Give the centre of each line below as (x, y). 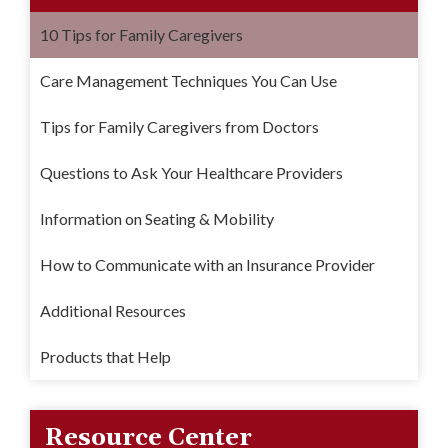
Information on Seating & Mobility (157, 218)
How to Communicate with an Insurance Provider (207, 264)
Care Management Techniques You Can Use (188, 80)
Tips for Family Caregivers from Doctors (179, 126)
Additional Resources (113, 310)
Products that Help (105, 356)
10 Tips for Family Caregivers (141, 34)
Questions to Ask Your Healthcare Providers (191, 172)
